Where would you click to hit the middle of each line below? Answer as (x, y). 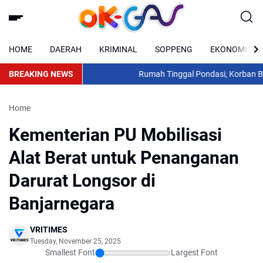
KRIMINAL (118, 49)
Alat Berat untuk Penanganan (124, 158)
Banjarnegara (62, 203)
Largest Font (194, 252)
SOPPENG (174, 49)
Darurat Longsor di (82, 181)
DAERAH (66, 49)
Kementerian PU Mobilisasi (115, 135)
